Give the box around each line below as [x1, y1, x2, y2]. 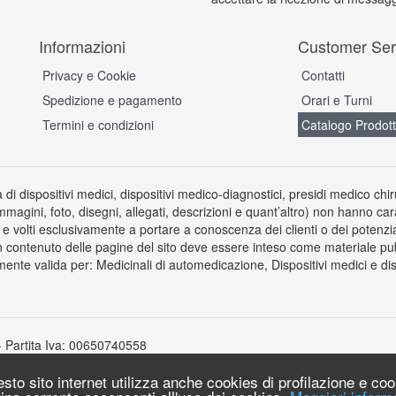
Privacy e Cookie [42, 66, 136, 84]
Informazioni [39, 34, 126, 57]
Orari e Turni [301, 91, 372, 109]
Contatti [301, 66, 345, 84]
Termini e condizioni [42, 116, 154, 133]
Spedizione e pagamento [42, 91, 182, 109]
